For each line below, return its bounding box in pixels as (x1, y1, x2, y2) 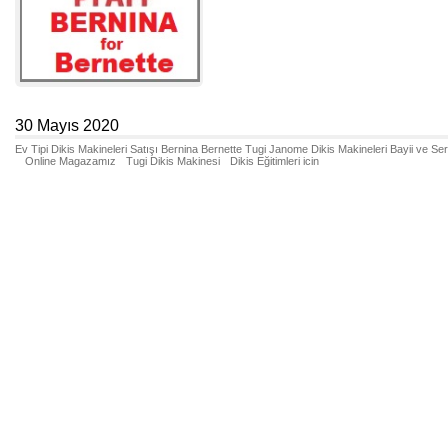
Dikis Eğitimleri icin (230, 155, 319, 167)
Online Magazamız (25, 155, 116, 167)
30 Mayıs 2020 (15, 117, 119, 134)
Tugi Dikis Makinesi (126, 155, 220, 167)
